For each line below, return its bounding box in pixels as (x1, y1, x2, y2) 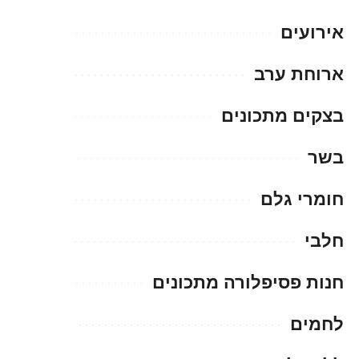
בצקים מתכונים (221, 104, 344, 127)
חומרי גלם (260, 188, 344, 210)
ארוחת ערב (254, 63, 344, 85)
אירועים (280, 21, 344, 43)
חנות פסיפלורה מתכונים (152, 271, 344, 293)
